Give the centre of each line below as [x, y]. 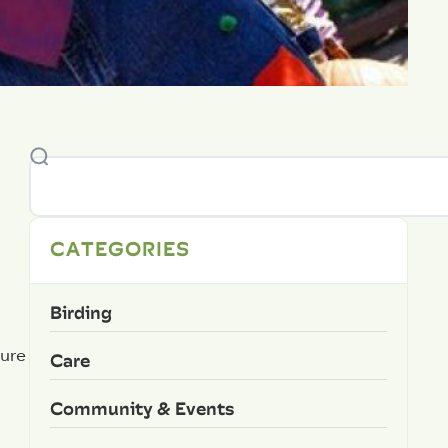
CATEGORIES [119, 247]
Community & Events [141, 408]
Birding [80, 312]
